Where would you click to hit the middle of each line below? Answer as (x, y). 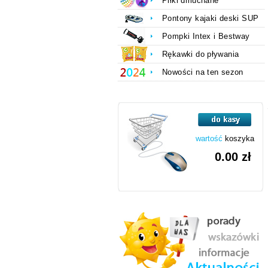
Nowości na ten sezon (203, 72)
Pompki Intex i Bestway (206, 36)
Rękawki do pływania (201, 54)
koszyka (238, 139)
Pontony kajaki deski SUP (211, 19)
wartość (209, 139)
